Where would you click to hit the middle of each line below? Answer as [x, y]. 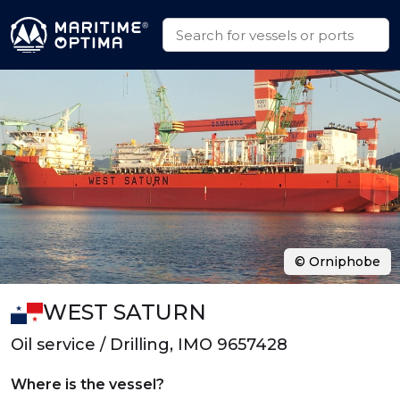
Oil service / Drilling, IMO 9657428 [149, 345]
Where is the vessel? [87, 384]
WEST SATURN [124, 312]
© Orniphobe [337, 262]
